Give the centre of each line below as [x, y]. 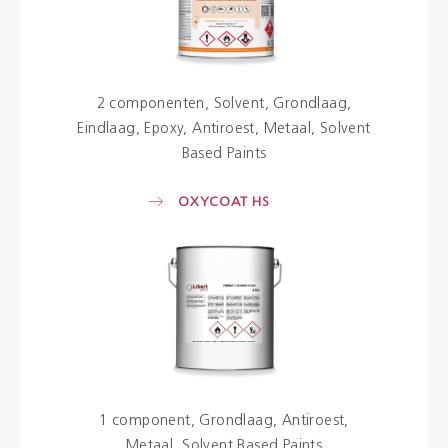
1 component [145, 422]
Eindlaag [106, 130]
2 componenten [150, 105]
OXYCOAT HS [224, 202]
